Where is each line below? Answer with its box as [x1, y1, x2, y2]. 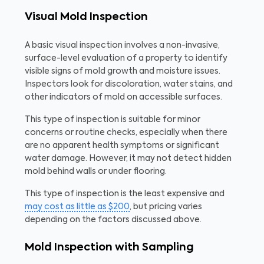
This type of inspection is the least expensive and [25, 189, 225, 198]
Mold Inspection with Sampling [25, 242, 194, 253]
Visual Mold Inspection [25, 11, 148, 22]
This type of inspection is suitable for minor [25, 115, 200, 124]
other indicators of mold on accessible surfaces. [25, 93, 222, 101]
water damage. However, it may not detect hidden [25, 154, 232, 163]
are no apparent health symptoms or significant [25, 141, 219, 150]
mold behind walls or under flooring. [25, 167, 167, 176]
